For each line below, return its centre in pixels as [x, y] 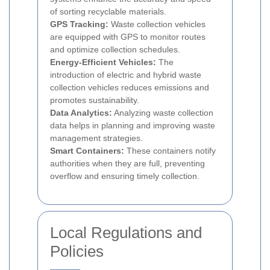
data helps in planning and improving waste [133, 126]
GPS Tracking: [79, 24]
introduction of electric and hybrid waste [126, 75]
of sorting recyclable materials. [108, 12]
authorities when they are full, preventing [127, 164]
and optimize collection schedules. [115, 50]
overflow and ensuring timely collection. [125, 176]
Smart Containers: [87, 151]
